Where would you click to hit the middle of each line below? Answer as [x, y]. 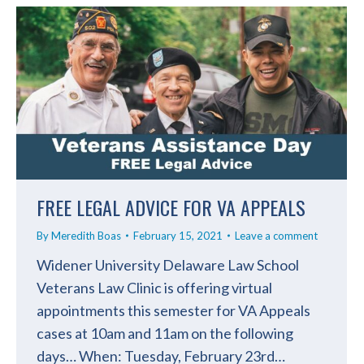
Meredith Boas [86, 235]
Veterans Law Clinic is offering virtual [154, 287]
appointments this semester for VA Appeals [173, 310]
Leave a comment [276, 235]
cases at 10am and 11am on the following [165, 333]
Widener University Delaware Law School [168, 264]
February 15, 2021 [178, 235]
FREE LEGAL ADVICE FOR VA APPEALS [171, 207]
